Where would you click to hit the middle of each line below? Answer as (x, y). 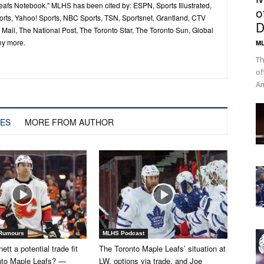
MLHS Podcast (123, 233)
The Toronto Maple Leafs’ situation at (162, 248)
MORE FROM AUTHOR (69, 122)
